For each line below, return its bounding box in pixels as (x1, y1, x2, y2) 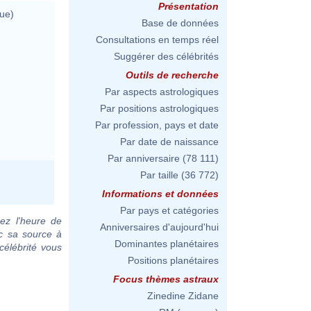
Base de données (142, 17, 219, 28)
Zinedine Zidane (147, 290, 219, 301)
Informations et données (102, 188, 219, 199)
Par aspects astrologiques (105, 86, 219, 97)
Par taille (140, 169, 178, 180)
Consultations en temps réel (96, 34, 219, 45)
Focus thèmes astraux (113, 274, 219, 285)
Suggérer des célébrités (114, 51, 219, 62)
